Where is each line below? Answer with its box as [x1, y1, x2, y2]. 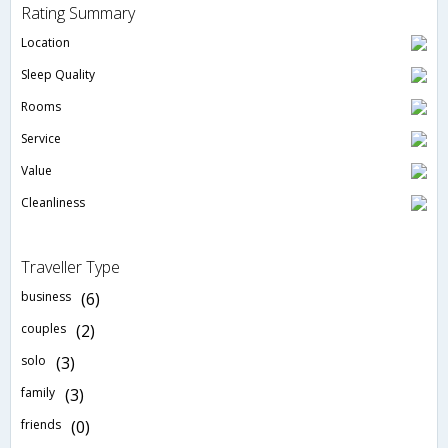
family [21, 384, 55, 402]
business [21, 288, 71, 306]
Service [21, 130, 61, 148]
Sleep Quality [21, 66, 95, 84]
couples [21, 320, 66, 338]
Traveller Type [21, 256, 120, 279]
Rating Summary [21, 2, 135, 25]
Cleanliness [21, 194, 85, 212]
